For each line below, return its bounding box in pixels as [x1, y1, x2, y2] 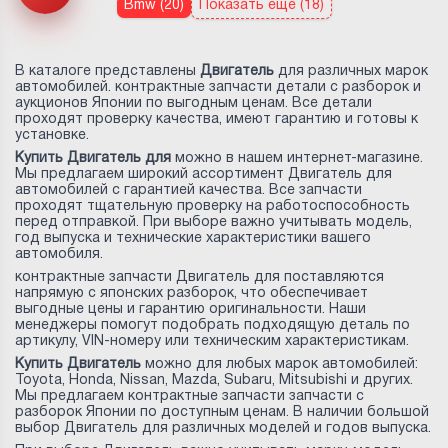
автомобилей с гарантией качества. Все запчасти [15, 184, 362, 198]
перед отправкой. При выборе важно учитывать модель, [15, 216, 412, 230]
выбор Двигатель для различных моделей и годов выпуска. [15, 422, 431, 436]
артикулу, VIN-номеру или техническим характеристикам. [15, 335, 409, 349]
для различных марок [274, 65, 428, 79]
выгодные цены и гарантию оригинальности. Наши [15, 303, 366, 317]
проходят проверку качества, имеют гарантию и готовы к [15, 113, 418, 127]
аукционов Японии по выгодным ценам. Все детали [15, 97, 372, 111]
